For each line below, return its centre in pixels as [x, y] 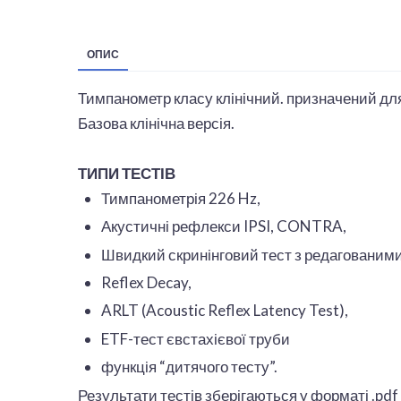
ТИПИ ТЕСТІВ [127, 173]
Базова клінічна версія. [156, 123]
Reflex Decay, [146, 283]
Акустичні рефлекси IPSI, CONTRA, [223, 226]
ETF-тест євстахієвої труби [195, 338]
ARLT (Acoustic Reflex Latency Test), [224, 311]
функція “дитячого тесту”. [189, 367]
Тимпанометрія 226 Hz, [180, 198]
